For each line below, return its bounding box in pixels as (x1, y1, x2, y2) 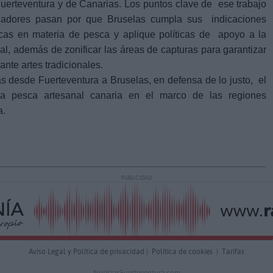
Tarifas (222, 247, 244, 256)
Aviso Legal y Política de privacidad (29, 247, 144, 256)
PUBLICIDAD (121, 174, 152, 181)
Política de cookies (152, 247, 213, 256)
